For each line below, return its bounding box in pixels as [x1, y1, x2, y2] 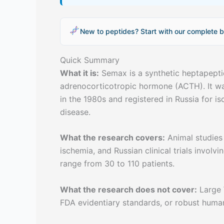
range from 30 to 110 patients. [60, 158, 174, 169]
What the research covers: [60, 132, 165, 143]
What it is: [60, 67, 99, 78]
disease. [60, 106, 90, 117]
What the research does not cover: [60, 184, 197, 194]
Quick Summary [60, 54, 119, 65]
